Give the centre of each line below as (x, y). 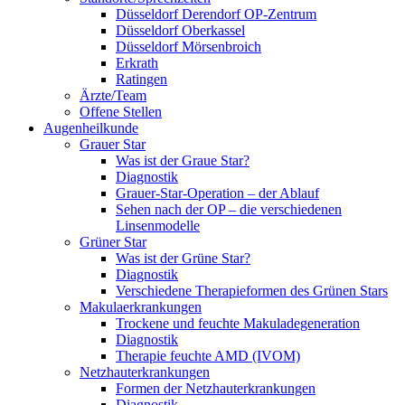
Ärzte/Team (113, 95)
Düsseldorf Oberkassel (180, 30)
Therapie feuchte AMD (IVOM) (208, 356)
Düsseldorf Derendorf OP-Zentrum (216, 14)
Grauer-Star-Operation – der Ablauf (217, 193)
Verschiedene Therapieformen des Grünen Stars (252, 291)
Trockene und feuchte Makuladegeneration (238, 323)
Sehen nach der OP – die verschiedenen (229, 209)
